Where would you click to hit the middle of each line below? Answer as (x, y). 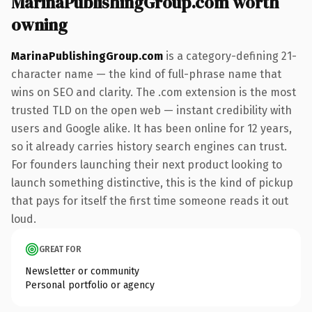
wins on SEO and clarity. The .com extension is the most (154, 92)
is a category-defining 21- (230, 56)
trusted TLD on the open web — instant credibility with (151, 110)
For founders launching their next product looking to (147, 164)
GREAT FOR (60, 249)
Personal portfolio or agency (90, 285)
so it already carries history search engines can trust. (149, 146)
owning (39, 24)
